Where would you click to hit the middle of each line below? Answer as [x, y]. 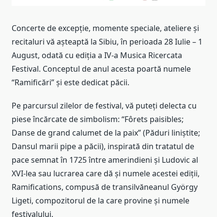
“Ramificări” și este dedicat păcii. [70, 82]
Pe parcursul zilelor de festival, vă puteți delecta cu [104, 105]
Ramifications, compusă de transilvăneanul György [105, 187]
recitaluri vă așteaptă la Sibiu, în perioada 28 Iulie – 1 [107, 41]
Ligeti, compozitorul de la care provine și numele [101, 200]
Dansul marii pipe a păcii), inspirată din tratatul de [103, 146]
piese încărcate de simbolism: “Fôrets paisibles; [98, 119]
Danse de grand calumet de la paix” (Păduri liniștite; [106, 132]
